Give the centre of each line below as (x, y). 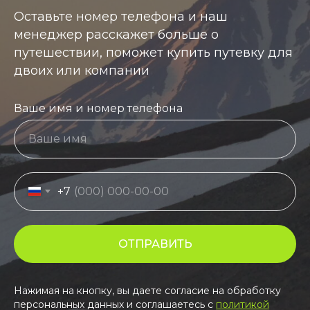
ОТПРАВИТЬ (155, 244)
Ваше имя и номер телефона (98, 108)
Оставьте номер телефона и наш (121, 16)
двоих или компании (82, 70)
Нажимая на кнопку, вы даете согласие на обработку (147, 291)
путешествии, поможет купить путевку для (153, 52)
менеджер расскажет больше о (116, 34)
